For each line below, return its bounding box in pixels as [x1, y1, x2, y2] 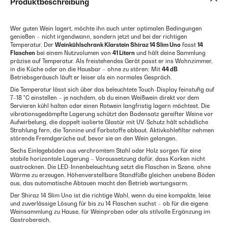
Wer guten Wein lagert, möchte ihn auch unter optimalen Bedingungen [10, 25, 202, 33]
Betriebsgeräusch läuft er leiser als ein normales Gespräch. [10, 74, 172, 81]
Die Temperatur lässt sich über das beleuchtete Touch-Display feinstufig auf [10, 86, 214, 94]
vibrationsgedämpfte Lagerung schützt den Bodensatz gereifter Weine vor [10, 110, 213, 118]
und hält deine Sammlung [135, 49, 206, 57]
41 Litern [112, 49, 135, 57]
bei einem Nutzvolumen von [35, 49, 112, 57]
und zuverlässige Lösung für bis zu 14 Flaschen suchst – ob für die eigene [10, 200, 208, 208]
